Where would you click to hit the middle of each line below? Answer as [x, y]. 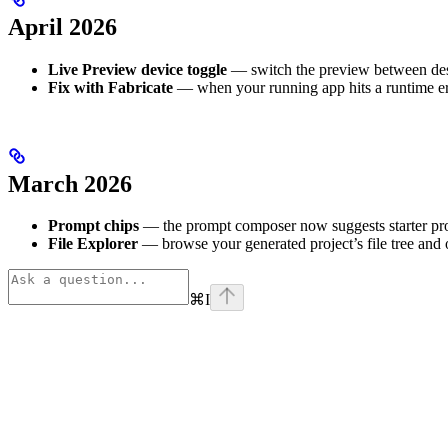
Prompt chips [93, 226]
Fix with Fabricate [110, 87]
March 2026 [70, 183]
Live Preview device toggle [137, 69]
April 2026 [62, 26]
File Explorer [93, 244]
